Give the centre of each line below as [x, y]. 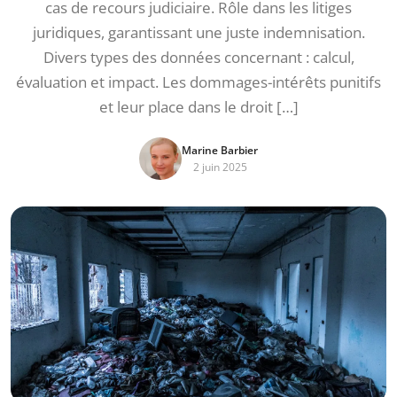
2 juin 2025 [220, 167]
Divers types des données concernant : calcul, [198, 57]
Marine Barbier [220, 150]
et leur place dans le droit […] [198, 107]
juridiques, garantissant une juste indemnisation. [198, 32]
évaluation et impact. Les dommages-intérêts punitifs [198, 82]
